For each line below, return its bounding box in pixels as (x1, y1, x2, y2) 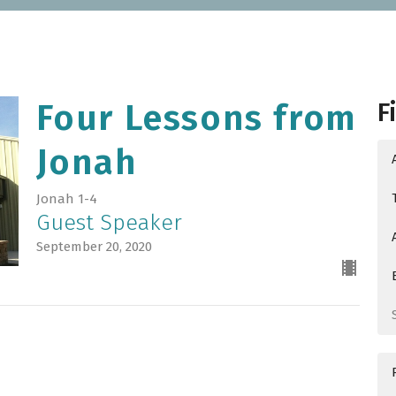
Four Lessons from (35, 97, 357, 141)
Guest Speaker (35, 209, 182, 237)
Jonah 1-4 (35, 191, 97, 208)
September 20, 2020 (35, 239, 152, 255)
